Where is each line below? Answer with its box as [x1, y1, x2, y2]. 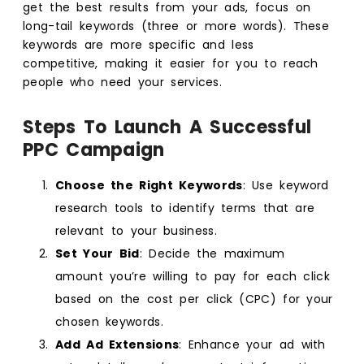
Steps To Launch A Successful [23, 114, 312, 140]
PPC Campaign [23, 136, 165, 162]
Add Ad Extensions [55, 336, 180, 353]
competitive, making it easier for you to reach [23, 54, 318, 71]
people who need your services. [23, 73, 223, 90]
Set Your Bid [55, 245, 140, 262]
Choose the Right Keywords [55, 176, 243, 193]
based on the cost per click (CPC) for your [55, 290, 333, 307]
